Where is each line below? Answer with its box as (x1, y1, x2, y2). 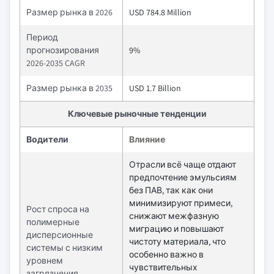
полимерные (26, 216, 80, 228)
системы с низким (26, 242, 103, 253)
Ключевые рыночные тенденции (67, 108, 207, 119)
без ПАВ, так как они (129, 184, 213, 196)
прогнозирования (26, 44, 99, 56)
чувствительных (129, 261, 198, 273)
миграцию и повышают (129, 223, 224, 234)
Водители (26, 133, 68, 145)
